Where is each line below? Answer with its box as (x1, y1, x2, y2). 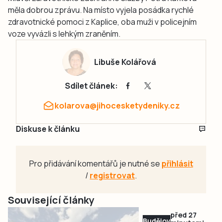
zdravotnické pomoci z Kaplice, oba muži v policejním (8, 16, 197, 28)
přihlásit (161, 158, 193, 169)
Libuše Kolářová (94, 56, 156, 68)
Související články (8, 193, 94, 207)
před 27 (170, 210, 197, 220)
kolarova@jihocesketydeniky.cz (54, 100, 180, 111)
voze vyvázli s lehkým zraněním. (8, 28, 120, 40)
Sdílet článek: (64, 80, 118, 92)
